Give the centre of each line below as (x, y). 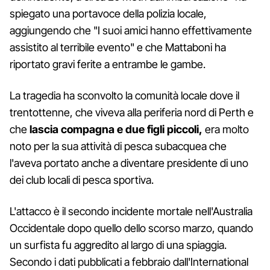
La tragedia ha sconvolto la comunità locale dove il (124, 95)
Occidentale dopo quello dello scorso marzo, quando (131, 228)
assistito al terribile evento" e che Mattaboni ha (118, 47)
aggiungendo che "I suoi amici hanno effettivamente (131, 30)
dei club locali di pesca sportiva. (82, 180)
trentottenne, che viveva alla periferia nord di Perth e (132, 112)
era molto (226, 129)
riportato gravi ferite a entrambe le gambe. (108, 64)
